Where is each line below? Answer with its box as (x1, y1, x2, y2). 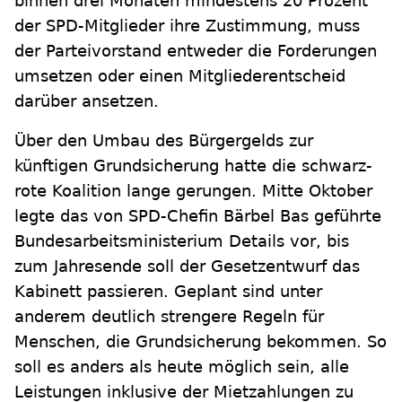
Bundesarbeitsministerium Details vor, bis (14, 232, 349, 251)
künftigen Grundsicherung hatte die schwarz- (14, 156, 372, 176)
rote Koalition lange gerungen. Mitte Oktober (14, 181, 372, 201)
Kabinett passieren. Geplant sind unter (14, 282, 322, 301)
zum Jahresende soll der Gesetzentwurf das (14, 257, 360, 276)
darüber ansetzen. (14, 92, 159, 111)
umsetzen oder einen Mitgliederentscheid (14, 66, 345, 86)
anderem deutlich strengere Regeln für (14, 307, 324, 327)
